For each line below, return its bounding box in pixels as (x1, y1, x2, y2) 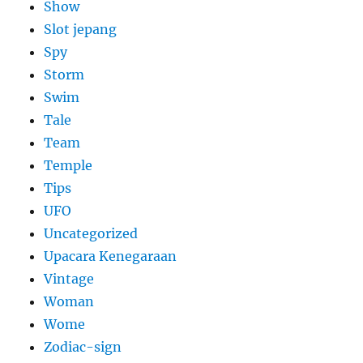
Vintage (44, 271, 95, 288)
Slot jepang (44, 21, 117, 38)
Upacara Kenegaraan (44, 248, 177, 265)
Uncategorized (44, 225, 139, 242)
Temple (44, 157, 93, 174)
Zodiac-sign (44, 339, 122, 356)
